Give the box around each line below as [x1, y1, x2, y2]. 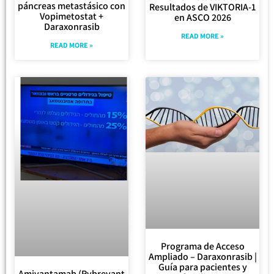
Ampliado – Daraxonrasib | [148, 250, 257, 263]
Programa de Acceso [160, 239, 245, 253]
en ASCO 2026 [174, 10, 231, 24]
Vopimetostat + [40, 10, 103, 23]
